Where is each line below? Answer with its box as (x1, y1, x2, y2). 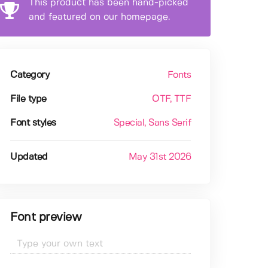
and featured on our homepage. (29, 13, 170, 22)
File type (10, 95, 47, 104)
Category (10, 71, 50, 80)
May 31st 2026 (128, 153, 191, 162)
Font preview (10, 212, 82, 224)
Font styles (10, 118, 56, 128)
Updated (10, 153, 48, 162)
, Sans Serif (144, 118, 191, 128)
